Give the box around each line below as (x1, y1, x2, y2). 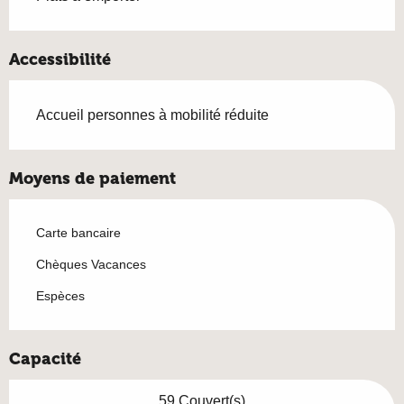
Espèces (36, 288, 85, 303)
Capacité (9, 348, 81, 369)
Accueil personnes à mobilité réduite (36, 106, 269, 123)
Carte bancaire (36, 225, 121, 240)
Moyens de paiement (9, 168, 176, 188)
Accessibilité (9, 49, 111, 69)
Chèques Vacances (36, 256, 146, 271)
